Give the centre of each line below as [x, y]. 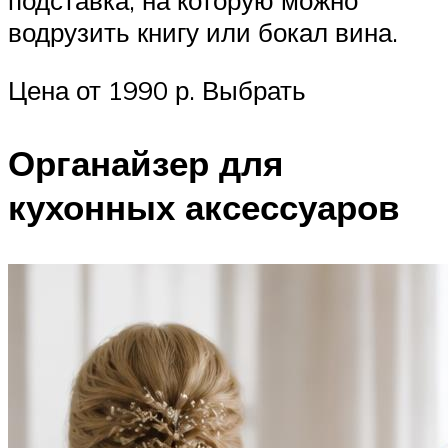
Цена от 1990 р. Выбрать [157, 89]
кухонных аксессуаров [204, 206]
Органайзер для [145, 162]
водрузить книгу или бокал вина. [203, 32]
